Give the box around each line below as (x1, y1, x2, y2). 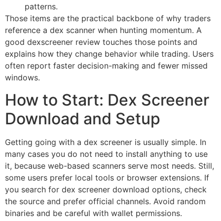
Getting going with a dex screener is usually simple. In (5, 137, 206, 147)
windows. (5, 73, 40, 83)
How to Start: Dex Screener (5, 90, 209, 110)
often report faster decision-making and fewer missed (5, 61, 208, 71)
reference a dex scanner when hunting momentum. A (5, 25, 202, 36)
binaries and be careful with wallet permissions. (5, 208, 182, 218)
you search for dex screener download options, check (5, 184, 207, 194)
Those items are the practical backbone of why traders (5, 13, 211, 24)
